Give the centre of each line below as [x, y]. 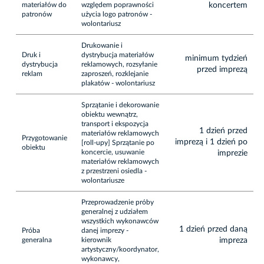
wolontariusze [103, 180]
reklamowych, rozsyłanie [119, 64]
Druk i [31, 55]
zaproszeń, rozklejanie [115, 73]
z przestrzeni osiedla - [114, 171]
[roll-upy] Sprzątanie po [118, 142]
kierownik [96, 240]
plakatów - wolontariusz [118, 83]
